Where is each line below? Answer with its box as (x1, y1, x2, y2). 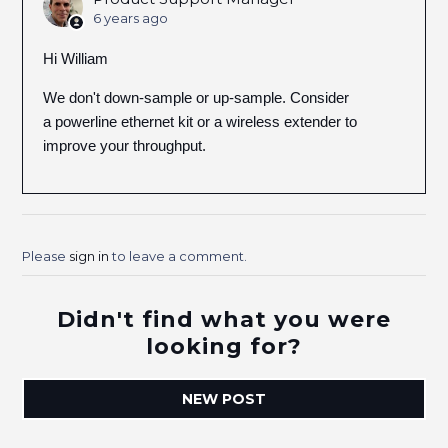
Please (22, 248, 70, 264)
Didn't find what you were (57, 306, 391, 333)
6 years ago (93, 10, 169, 26)
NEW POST (182, 390, 266, 409)
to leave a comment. (109, 248, 248, 264)
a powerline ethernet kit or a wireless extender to (43, 113, 358, 130)
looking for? (146, 333, 302, 360)
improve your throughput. (43, 137, 207, 154)
